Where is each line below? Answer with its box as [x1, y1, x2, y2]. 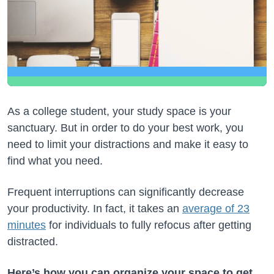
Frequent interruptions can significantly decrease [7, 186, 244, 198]
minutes [7, 219, 46, 231]
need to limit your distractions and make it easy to [7, 138, 248, 150]
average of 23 [182, 202, 250, 215]
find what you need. [7, 155, 103, 167]
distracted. [7, 235, 58, 248]
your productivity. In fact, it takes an [7, 202, 182, 215]
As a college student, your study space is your [7, 105, 231, 117]
